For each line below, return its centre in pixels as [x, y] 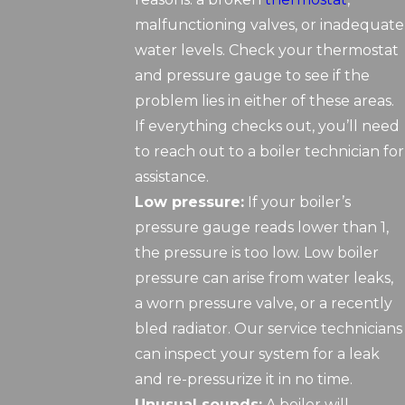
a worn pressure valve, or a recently [264, 304]
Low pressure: [190, 202]
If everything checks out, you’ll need [268, 127]
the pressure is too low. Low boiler [257, 253]
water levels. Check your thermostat [267, 51]
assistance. [172, 177]
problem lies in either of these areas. [265, 101]
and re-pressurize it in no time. [244, 380]
